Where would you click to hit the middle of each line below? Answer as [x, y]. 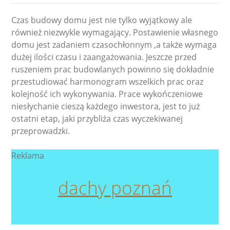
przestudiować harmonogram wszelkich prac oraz [108, 82]
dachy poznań [115, 188]
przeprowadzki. [41, 131]
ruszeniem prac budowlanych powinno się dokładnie [113, 70]
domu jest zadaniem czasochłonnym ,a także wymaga [114, 45]
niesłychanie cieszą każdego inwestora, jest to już [106, 107]
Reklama [28, 156]
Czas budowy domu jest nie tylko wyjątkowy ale [102, 20]
